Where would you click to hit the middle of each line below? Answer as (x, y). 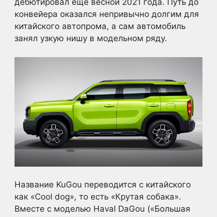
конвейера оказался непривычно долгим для (107, 14)
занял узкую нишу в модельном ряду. (91, 38)
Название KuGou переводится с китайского (103, 185)
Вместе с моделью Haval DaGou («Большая (102, 209)
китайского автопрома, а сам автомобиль (100, 26)
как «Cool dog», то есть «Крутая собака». (98, 197)
